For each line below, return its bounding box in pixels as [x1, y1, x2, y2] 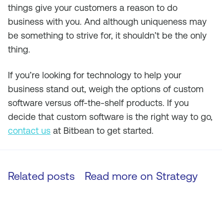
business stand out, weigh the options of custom [8, 84, 204, 94]
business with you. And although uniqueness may [8, 16, 207, 27]
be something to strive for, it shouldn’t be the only [8, 30, 207, 41]
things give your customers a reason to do [8, 2, 177, 13]
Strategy [156, 170, 198, 182]
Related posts [8, 170, 75, 182]
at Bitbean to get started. [51, 125, 154, 136]
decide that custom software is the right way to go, [8, 111, 213, 122]
